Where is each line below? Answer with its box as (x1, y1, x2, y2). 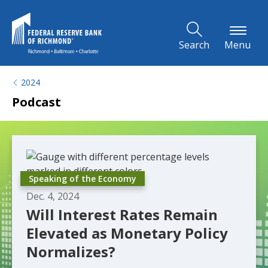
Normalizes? (26, 242, 115, 261)
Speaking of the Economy (29, 173, 136, 184)
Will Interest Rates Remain (26, 205, 218, 224)
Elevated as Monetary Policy (26, 223, 228, 243)
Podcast (12, 94, 61, 110)
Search (179, 38, 209, 51)
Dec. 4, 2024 (26, 190, 79, 203)
